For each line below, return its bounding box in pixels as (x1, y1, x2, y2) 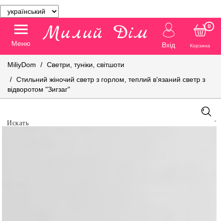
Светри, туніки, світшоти (47, 61, 124, 69)
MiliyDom (7, 61, 36, 69)
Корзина (190, 43, 211, 48)
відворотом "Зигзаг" (7, 85, 70, 93)
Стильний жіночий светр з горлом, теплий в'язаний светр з (16, 75, 205, 83)
